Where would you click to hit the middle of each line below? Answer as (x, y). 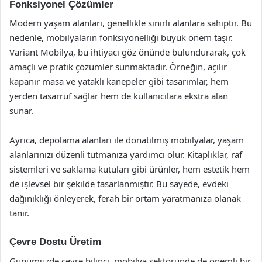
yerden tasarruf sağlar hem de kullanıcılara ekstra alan (119, 96)
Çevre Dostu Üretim (55, 242)
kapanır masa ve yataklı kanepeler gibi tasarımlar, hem (119, 81)
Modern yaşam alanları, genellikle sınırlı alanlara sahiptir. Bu (131, 23)
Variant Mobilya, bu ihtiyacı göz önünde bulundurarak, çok (127, 52)
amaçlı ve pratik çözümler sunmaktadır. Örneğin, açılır (118, 67)
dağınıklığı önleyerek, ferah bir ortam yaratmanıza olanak (125, 198)
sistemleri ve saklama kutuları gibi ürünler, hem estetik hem (130, 169)
